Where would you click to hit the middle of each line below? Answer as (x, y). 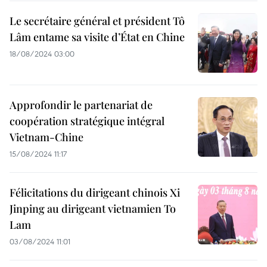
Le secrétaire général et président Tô (97, 21)
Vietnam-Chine (46, 137)
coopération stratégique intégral (87, 121)
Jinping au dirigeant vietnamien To (93, 209)
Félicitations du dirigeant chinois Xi (95, 193)
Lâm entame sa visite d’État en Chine (97, 37)
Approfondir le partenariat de (81, 105)
